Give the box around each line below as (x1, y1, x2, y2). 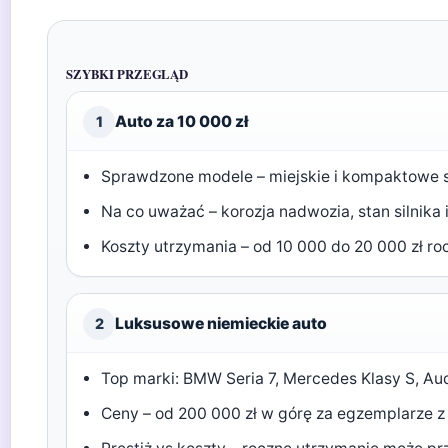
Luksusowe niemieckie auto (115, 314, 327, 333)
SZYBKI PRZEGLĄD (66, 65, 189, 83)
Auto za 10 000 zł (115, 112, 248, 131)
